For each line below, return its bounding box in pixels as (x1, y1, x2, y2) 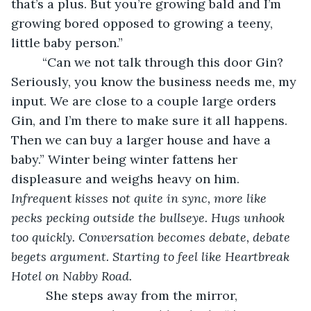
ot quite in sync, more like (119, 190, 270, 206)
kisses (72, 190, 108, 206)
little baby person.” (11, 34, 123, 51)
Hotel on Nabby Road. (11, 267, 135, 284)
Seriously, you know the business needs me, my (11, 73, 300, 90)
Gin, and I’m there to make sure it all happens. (11, 112, 291, 128)
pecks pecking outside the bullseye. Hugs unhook (11, 209, 288, 226)
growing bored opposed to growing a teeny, (11, 15, 276, 31)
